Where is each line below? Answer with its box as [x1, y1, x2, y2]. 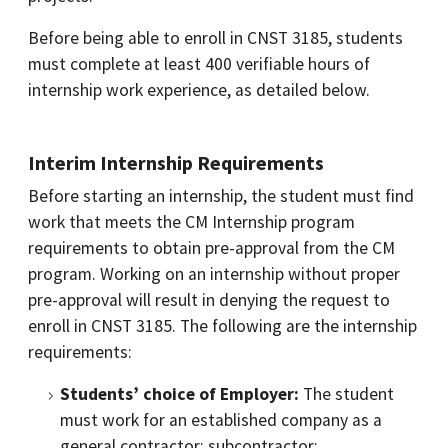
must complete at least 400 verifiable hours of [28, 53, 370, 75]
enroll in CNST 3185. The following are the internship [28, 315, 417, 337]
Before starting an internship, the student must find [28, 185, 414, 207]
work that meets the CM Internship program [28, 211, 355, 233]
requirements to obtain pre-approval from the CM [28, 237, 395, 259]
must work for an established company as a [60, 409, 382, 431]
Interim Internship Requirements [28, 150, 324, 175]
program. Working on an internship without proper [28, 263, 400, 285]
